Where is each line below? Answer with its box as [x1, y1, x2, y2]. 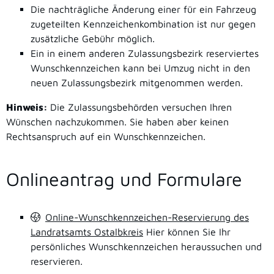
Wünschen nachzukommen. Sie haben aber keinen [6, 116, 229, 128]
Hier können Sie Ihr [146, 226, 231, 237]
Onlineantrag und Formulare [6, 168, 242, 190]
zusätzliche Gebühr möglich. [31, 33, 155, 45]
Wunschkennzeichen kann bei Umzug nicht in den [31, 62, 250, 74]
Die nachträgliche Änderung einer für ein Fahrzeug [31, 4, 256, 15]
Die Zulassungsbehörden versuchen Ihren [50, 102, 232, 113]
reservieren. [31, 255, 83, 267]
